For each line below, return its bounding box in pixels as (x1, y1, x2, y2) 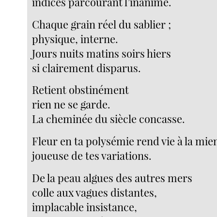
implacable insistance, (32, 199, 138, 214)
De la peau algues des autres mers (32, 170, 193, 185)
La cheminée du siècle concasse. (32, 111, 186, 126)
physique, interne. (32, 31, 119, 46)
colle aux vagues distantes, (32, 185, 157, 200)
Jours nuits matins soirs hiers (32, 46, 171, 61)
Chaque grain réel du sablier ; (32, 16, 171, 31)
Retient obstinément (32, 82, 129, 97)
